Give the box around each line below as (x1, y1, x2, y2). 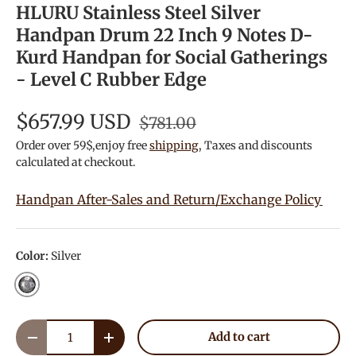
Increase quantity (108, 335, 211, 350)
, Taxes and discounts (199, 138, 312, 153)
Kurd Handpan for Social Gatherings (16, 46, 327, 69)
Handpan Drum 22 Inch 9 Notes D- (16, 24, 313, 47)
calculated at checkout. (16, 155, 136, 170)
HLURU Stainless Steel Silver (16, 2, 261, 25)
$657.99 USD (16, 110, 130, 135)
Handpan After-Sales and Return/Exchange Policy (16, 192, 323, 208)
